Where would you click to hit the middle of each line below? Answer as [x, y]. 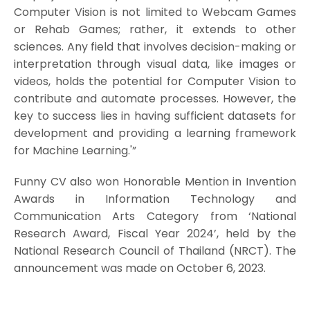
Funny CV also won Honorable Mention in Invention [155, 182]
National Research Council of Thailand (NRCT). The [155, 251]
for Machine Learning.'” [75, 151]
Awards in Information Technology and [155, 199]
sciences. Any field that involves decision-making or [155, 47]
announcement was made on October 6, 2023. [139, 268]
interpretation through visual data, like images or [155, 64]
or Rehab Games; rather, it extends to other [155, 30]
